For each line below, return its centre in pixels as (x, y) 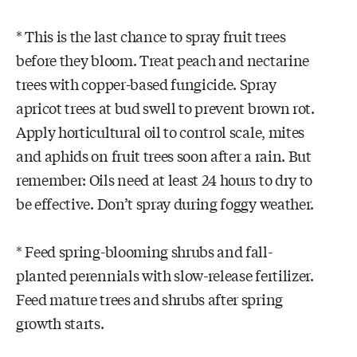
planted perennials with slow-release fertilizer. (165, 275)
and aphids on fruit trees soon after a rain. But (164, 155)
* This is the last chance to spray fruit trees (151, 35)
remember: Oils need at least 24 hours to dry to (164, 179)
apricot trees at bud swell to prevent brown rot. (165, 107)
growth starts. (60, 322)
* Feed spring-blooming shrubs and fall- (144, 251)
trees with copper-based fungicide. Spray (146, 83)
